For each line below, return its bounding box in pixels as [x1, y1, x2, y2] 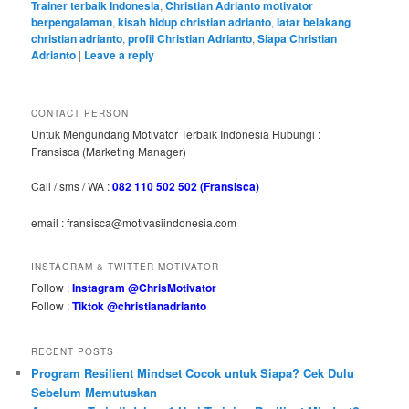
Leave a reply [84, 46, 155, 63]
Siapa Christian [257, 29, 338, 47]
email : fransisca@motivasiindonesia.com [31, 214, 237, 230]
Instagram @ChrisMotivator [72, 279, 217, 297]
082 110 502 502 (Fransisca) [112, 178, 260, 195]
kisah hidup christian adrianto [118, 13, 272, 30]
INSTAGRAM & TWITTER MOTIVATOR [31, 260, 220, 274]
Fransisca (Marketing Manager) [31, 142, 187, 159]
